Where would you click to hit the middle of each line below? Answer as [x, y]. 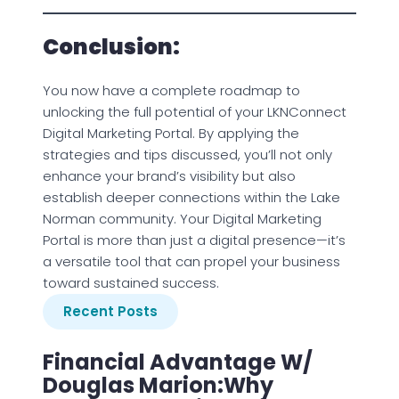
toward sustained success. [131, 282]
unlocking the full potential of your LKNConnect [195, 111]
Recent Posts [110, 311]
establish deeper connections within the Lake [191, 197]
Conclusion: [111, 46]
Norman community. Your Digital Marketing [182, 218]
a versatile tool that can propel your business [191, 261]
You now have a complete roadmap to [171, 90]
